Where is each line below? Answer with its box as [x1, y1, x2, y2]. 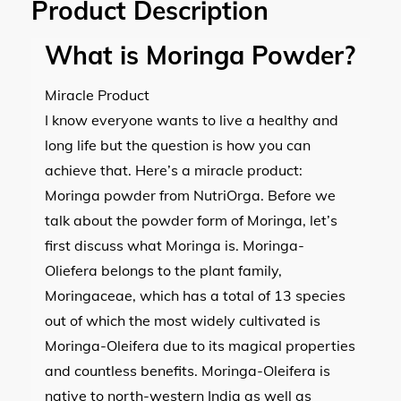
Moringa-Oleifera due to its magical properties [45, 336, 355, 354]
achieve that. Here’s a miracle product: [45, 160, 303, 179]
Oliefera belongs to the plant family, [45, 260, 282, 279]
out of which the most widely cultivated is [45, 311, 320, 329]
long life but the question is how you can [45, 135, 311, 154]
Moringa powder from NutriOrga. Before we [45, 185, 336, 204]
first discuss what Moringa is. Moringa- [45, 235, 304, 254]
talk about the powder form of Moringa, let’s [45, 210, 337, 229]
